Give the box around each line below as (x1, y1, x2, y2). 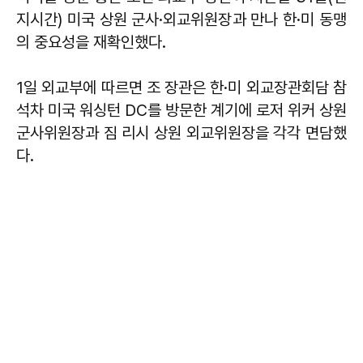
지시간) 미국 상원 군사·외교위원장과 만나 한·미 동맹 (16, 9, 347, 29)
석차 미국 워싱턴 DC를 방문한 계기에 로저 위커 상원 (16, 100, 347, 120)
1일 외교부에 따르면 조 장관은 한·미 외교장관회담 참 (16, 77, 347, 97)
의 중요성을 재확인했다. (16, 32, 170, 52)
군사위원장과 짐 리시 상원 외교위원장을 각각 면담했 (16, 122, 347, 143)
